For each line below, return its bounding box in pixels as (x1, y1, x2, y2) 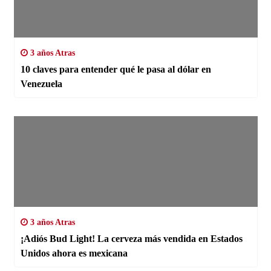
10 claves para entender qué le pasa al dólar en (20, 64, 211, 74)
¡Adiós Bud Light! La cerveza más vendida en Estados (20, 233, 97, 244)
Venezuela (20, 78, 62, 89)
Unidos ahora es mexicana (20, 247, 128, 258)
